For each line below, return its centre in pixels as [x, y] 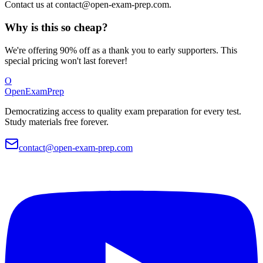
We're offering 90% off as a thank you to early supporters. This [121, 50]
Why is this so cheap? [56, 28]
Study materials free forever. [57, 122]
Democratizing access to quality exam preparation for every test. [123, 111]
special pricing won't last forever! [66, 60]
